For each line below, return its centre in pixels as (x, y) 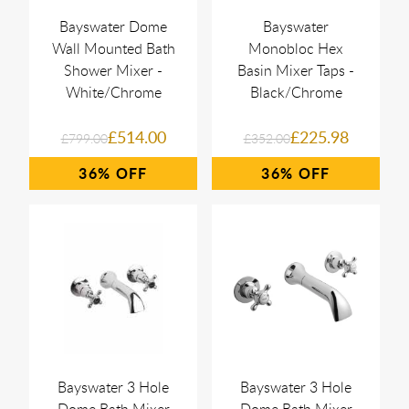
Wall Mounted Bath (113, 48)
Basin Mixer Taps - (296, 70)
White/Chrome (113, 92)
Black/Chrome (296, 92)
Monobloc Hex (296, 48)
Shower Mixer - (113, 70)
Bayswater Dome (113, 26)
